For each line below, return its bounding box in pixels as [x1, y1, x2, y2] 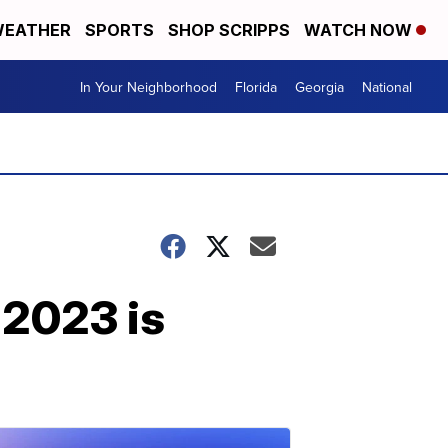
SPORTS [85, 20, 154, 40]
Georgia [295, 76, 344, 97]
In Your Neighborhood [80, 76, 217, 97]
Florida [235, 76, 277, 97]
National [362, 76, 412, 97]
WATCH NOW [304, 20, 416, 40]
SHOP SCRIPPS [168, 20, 290, 40]
